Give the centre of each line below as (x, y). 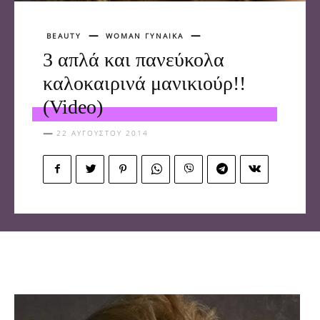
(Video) (73, 107)
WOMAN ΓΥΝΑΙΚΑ (145, 36)
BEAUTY (64, 36)
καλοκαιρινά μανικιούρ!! (144, 84)
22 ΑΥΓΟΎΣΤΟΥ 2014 (102, 133)
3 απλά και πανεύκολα (134, 60)
